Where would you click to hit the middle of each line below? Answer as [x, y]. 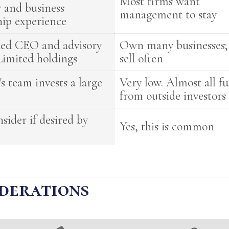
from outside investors [173, 96]
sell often [142, 59]
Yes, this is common [167, 127]
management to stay [168, 15]
